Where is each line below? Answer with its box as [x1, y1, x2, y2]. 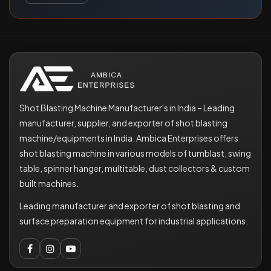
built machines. [19, 178, 79, 189]
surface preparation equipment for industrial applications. [19, 215, 248, 227]
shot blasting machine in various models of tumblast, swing [19, 148, 251, 159]
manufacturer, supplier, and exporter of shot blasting [19, 117, 227, 129]
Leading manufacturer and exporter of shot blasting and [19, 200, 240, 212]
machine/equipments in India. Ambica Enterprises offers [19, 132, 238, 144]
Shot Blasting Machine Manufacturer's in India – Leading [19, 102, 235, 114]
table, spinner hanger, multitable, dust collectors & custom [19, 163, 250, 174]
